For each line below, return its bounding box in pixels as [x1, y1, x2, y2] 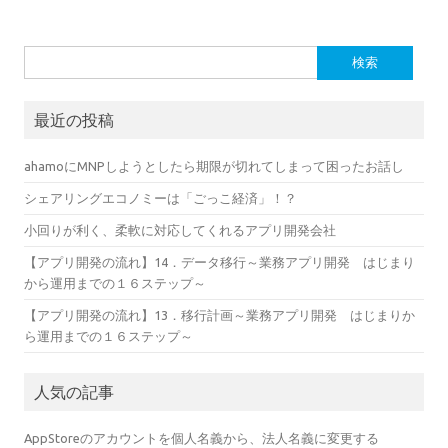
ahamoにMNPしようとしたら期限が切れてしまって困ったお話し [24, 158, 404, 173]
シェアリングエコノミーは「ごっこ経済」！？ [24, 190, 297, 205]
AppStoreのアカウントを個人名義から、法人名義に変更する [24, 430, 379, 445]
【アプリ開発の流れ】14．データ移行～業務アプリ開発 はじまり [24, 254, 415, 269]
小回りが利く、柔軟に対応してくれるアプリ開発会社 [24, 222, 336, 237]
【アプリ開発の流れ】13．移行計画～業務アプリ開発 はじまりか [24, 307, 415, 322]
